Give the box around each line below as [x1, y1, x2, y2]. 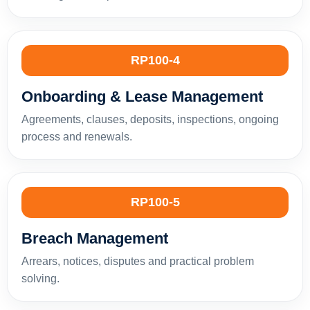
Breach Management [21, 229, 168, 247]
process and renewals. [21, 130, 132, 143]
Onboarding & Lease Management [21, 87, 263, 105]
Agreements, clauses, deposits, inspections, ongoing [21, 113, 279, 125]
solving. [21, 272, 60, 284]
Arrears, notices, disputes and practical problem [21, 255, 254, 267]
